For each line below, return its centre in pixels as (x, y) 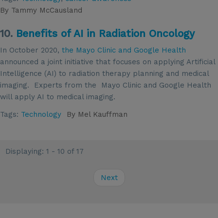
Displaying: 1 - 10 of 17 (45, 151)
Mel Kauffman (102, 114)
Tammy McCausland (45, 10)
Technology (41, 114)
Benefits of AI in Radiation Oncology (105, 34)
